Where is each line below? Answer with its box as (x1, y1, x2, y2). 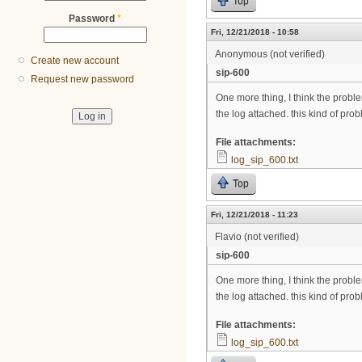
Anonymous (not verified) (215, 48, 325, 61)
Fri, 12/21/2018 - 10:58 (211, 27, 299, 37)
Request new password (31, 74, 135, 86)
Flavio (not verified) (215, 230, 299, 242)
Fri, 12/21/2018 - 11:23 (211, 209, 298, 219)
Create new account (31, 55, 120, 67)
